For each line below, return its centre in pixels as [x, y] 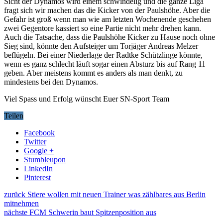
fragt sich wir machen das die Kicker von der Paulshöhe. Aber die [107, 10]
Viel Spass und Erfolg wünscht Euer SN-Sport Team [87, 99]
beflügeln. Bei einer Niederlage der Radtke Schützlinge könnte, [103, 55]
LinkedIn [38, 168]
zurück [15, 194]
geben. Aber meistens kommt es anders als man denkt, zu [93, 73]
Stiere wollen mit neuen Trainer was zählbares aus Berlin [115, 194]
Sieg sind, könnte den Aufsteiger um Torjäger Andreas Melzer [101, 46]
